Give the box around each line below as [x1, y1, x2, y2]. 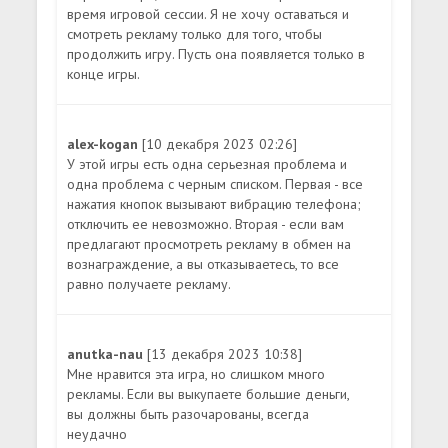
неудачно [67, 425, 128, 444]
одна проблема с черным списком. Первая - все [67, 175, 364, 194]
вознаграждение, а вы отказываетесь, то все [67, 255, 340, 274]
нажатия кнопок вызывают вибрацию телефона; [67, 195, 362, 214]
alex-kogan [67, 135, 143, 154]
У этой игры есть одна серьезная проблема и [67, 155, 348, 174]
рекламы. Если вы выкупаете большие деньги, [67, 385, 350, 404]
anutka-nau [67, 345, 148, 364]
